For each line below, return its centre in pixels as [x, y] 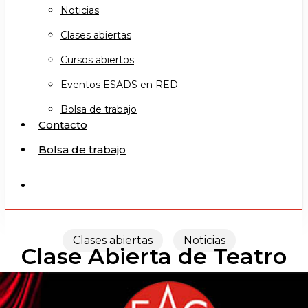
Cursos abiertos [97, 60]
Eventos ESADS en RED [119, 85]
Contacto [63, 125]
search [51, 185]
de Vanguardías [154, 283]
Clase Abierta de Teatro [154, 256]
